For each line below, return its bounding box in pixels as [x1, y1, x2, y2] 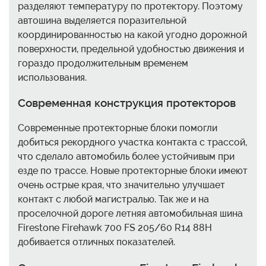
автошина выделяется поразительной [18, 14, 186, 26]
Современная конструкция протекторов [18, 96, 236, 110]
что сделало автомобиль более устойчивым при [18, 151, 235, 163]
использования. [18, 71, 87, 83]
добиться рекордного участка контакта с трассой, [18, 137, 247, 148]
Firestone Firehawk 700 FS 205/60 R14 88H [18, 222, 212, 234]
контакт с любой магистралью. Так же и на [18, 194, 209, 205]
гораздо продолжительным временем [18, 57, 188, 69]
